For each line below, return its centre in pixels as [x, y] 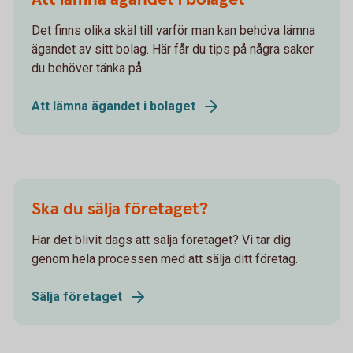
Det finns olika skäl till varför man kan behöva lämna [173, 30]
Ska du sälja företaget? [120, 209]
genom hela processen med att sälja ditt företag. [165, 259]
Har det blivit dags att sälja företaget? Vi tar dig [161, 240]
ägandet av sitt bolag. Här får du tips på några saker [173, 49]
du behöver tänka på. [88, 68]
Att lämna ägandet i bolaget [113, 106]
